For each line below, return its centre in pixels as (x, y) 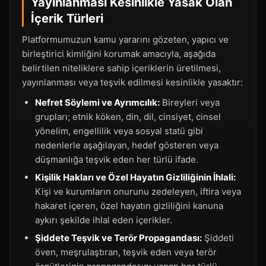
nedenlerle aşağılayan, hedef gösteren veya (127, 145)
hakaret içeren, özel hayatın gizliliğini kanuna (129, 206)
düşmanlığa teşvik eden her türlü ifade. (117, 159)
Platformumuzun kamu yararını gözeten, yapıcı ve (125, 39)
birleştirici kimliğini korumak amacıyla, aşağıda (119, 54)
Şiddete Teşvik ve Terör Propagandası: (118, 238)
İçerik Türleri (67, 18)
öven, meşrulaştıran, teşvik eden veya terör (126, 252)
